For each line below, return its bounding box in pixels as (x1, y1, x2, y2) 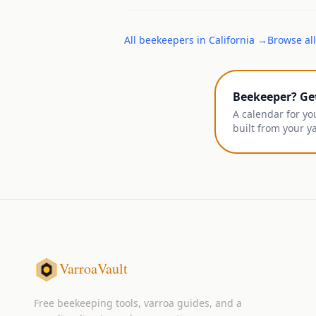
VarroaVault (59, 259, 128, 278)
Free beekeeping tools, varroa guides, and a (34, 296, 242, 310)
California (209, 33, 255, 47)
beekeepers (139, 33, 194, 47)
